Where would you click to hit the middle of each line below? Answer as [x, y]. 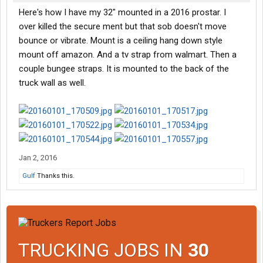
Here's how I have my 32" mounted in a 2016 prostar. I [122, 13]
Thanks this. [55, 176]
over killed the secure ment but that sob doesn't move [123, 27]
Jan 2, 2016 [38, 158]
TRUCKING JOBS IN [103, 250]
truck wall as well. [52, 83]
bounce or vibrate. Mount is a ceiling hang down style [121, 41]
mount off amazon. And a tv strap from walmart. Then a [128, 55]
